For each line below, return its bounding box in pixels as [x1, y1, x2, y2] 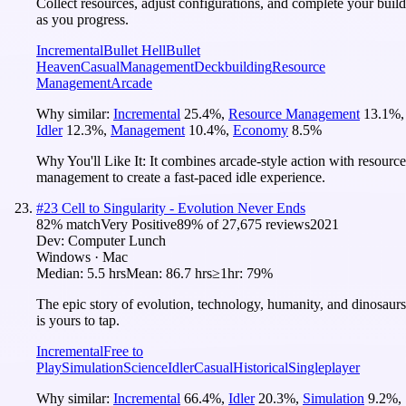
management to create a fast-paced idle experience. [36, 169, 325, 185]
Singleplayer [288, 359, 360, 375]
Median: [36, 265, 87, 281]
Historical [233, 359, 288, 375]
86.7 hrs [166, 265, 212, 281]
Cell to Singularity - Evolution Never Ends [62, 199, 305, 216]
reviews [262, 216, 310, 232]
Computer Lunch [68, 232, 166, 248]
